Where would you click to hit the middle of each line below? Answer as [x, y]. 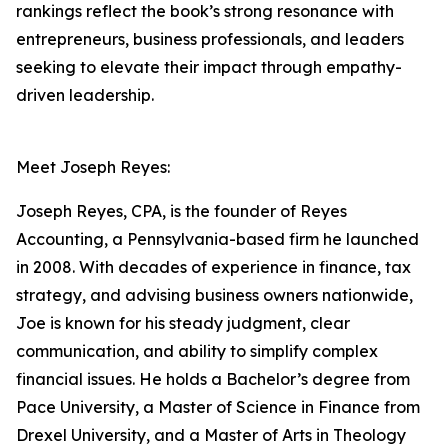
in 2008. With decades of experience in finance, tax [213, 267]
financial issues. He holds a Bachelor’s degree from [213, 379]
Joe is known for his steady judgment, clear [183, 323]
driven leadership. [85, 95]
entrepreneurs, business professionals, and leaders [210, 39]
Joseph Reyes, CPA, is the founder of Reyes [181, 211]
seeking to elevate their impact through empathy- [209, 67]
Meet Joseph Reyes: [93, 167]
